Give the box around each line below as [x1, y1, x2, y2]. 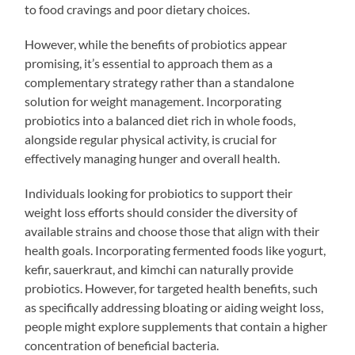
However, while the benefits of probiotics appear [25, 36, 288, 52]
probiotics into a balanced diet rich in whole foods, [25, 112, 296, 128]
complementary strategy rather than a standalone [25, 74, 295, 90]
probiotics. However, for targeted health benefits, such [25, 280, 319, 296]
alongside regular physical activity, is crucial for [25, 131, 277, 147]
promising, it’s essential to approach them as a [25, 55, 273, 71]
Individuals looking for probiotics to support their [25, 185, 293, 200]
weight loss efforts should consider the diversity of [25, 204, 298, 219]
